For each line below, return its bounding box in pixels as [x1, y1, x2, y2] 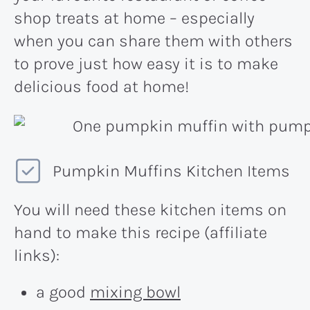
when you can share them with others [14, 30, 293, 51]
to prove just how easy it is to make [14, 53, 278, 73]
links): [14, 246, 60, 266]
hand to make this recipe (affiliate [14, 223, 267, 243]
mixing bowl [90, 282, 181, 302]
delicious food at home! [14, 76, 189, 96]
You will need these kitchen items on [14, 200, 286, 220]
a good [36, 282, 90, 302]
